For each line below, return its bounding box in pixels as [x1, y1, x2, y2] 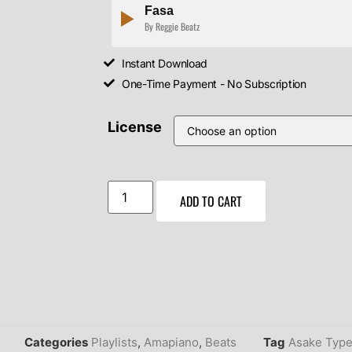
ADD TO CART [180, 191, 243, 211]
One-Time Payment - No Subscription [121, 76, 306, 90]
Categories [24, 334, 88, 350]
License [108, 118, 163, 135]
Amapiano [144, 334, 199, 350]
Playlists [91, 334, 137, 350]
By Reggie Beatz [145, 19, 200, 33]
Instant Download [121, 56, 208, 70]
